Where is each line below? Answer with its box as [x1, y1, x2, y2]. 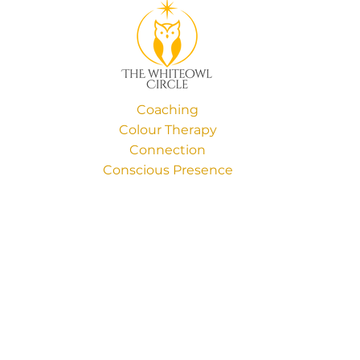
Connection [129, 142, 206, 157]
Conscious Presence [102, 162, 233, 178]
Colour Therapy [118, 122, 217, 137]
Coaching [137, 102, 198, 117]
